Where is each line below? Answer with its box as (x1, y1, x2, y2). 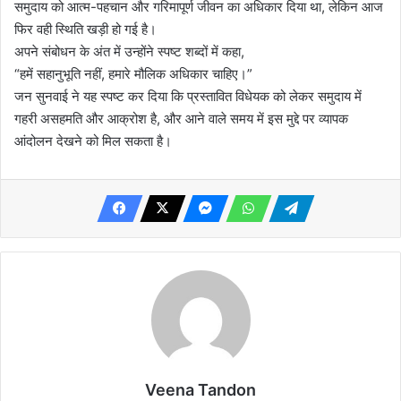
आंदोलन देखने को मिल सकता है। (14, 132, 172, 149)
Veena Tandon (145, 380, 256, 399)
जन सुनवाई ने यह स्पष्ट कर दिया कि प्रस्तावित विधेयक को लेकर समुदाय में (14, 87, 362, 105)
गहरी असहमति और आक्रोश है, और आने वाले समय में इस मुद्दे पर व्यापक (14, 109, 348, 127)
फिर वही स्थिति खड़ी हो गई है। (14, 20, 157, 38)
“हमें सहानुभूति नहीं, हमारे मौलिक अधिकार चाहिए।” (14, 64, 252, 82)
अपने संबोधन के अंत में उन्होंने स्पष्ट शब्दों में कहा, (14, 42, 244, 60)
